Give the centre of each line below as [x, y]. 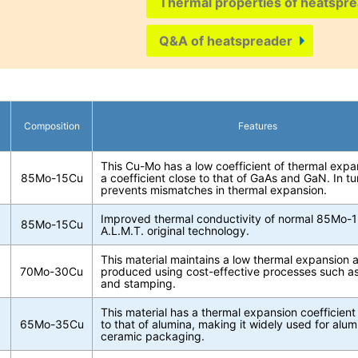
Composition [52, 125]
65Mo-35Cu [52, 324]
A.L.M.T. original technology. [175, 230]
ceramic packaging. [153, 336]
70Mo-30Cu [52, 271]
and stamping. [139, 283]
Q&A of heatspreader [226, 41]
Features [258, 125]
